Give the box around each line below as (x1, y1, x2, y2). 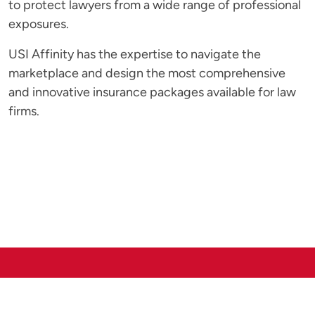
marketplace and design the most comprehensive (8, 67, 285, 81)
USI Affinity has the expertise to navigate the (8, 48, 261, 62)
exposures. (8, 18, 69, 32)
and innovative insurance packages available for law (8, 86, 296, 100)
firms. (8, 105, 39, 119)
